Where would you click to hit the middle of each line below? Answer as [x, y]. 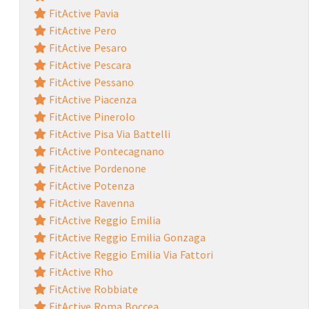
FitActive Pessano [90, 82]
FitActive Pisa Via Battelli [108, 133]
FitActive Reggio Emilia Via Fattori [129, 254]
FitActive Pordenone [96, 168]
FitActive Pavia [82, 13]
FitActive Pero [81, 30]
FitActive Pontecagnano [105, 151]
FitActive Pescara [88, 64]
